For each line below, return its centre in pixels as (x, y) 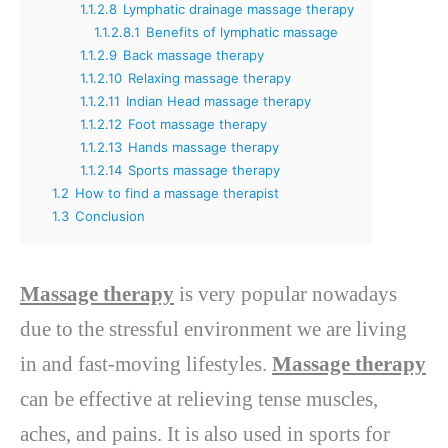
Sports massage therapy (204, 170)
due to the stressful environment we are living (213, 329)
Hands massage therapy (203, 147)
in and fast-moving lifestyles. (146, 364)
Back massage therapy (193, 55)
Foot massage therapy (197, 124)
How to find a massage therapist (177, 193)
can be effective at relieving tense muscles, (199, 399)
